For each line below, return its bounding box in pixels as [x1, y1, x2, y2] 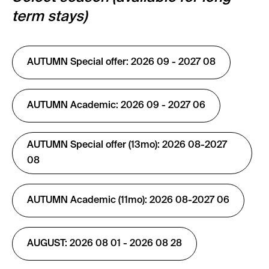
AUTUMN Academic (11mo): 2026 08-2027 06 [27, 196, 229, 205]
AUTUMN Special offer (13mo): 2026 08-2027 [27, 141, 227, 150]
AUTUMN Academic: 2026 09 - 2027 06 [27, 101, 205, 110]
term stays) [12, 10, 87, 24]
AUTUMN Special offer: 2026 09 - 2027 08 [27, 58, 216, 67]
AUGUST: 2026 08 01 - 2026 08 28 [27, 239, 182, 249]
